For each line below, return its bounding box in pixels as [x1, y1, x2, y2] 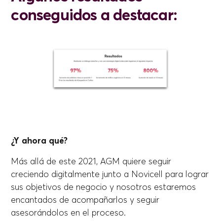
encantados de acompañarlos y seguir [11, 194, 160, 206]
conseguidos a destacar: [11, 5, 181, 25]
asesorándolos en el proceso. [11, 207, 131, 219]
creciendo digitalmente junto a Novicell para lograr [11, 169, 209, 180]
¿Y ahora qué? [11, 135, 71, 147]
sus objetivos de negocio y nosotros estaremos [11, 182, 196, 193]
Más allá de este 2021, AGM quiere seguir [11, 156, 172, 167]
